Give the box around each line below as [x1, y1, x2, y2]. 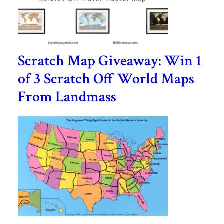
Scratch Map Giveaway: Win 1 [17, 51, 201, 71]
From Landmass [17, 87, 116, 107]
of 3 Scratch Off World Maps [17, 69, 194, 89]
